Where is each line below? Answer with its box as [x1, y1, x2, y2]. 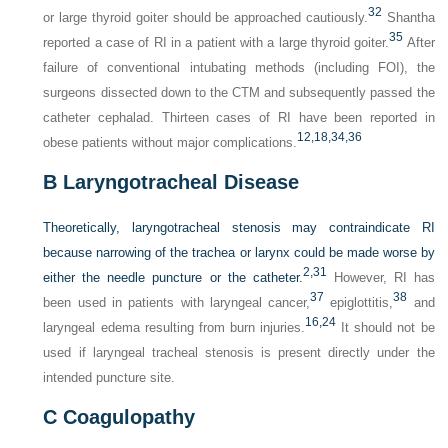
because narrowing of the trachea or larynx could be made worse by [43, 245, 435, 260]
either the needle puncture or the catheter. [43, 270, 303, 285]
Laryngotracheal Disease [57, 171, 300, 193]
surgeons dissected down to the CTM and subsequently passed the [43, 85, 435, 100]
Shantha [381, 10, 435, 25]
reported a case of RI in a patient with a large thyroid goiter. [43, 35, 390, 50]
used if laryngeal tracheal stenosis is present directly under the [43, 345, 435, 360]
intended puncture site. [43, 370, 176, 385]
